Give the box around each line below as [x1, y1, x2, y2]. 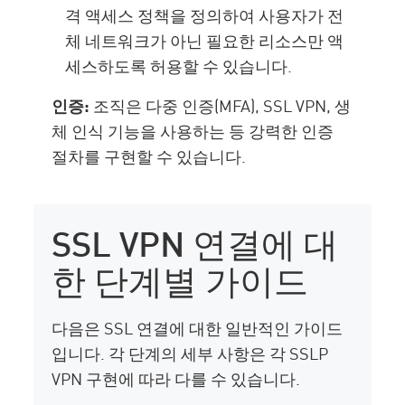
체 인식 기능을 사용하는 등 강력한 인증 [52, 118, 334, 143]
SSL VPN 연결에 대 [52, 216, 339, 266]
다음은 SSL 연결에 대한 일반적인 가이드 [52, 316, 344, 340]
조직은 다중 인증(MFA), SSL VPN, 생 [89, 93, 352, 118]
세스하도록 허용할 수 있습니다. [65, 53, 293, 78]
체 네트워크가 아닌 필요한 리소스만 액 [65, 28, 344, 52]
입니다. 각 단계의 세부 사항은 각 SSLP [52, 341, 329, 365]
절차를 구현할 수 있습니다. [52, 144, 247, 168]
